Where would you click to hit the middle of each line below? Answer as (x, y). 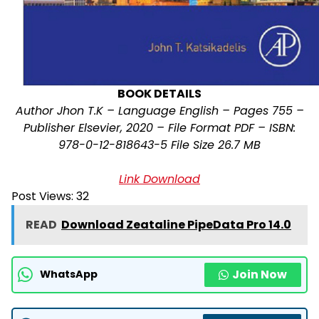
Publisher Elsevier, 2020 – (96, 127)
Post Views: (42, 196)
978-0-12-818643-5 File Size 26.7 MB (159, 145)
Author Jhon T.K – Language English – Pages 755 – (159, 110)
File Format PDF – (219, 127)
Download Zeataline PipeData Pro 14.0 (176, 224)
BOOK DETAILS (159, 93)
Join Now (260, 274)
